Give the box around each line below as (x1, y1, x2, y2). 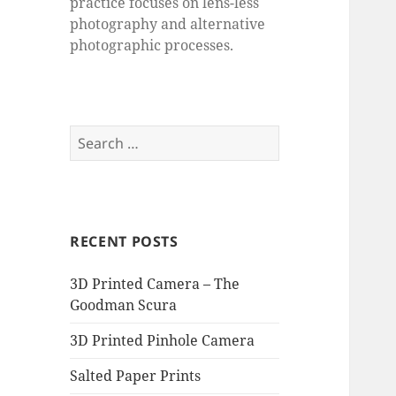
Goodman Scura (70, 295, 178, 316)
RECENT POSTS (70, 232, 179, 252)
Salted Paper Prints (70, 366, 202, 386)
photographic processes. (70, 35, 234, 56)
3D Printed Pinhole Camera (70, 331, 255, 351)
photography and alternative (70, 14, 266, 34)
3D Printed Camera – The (70, 274, 240, 294)
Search (69, 126, 117, 146)
